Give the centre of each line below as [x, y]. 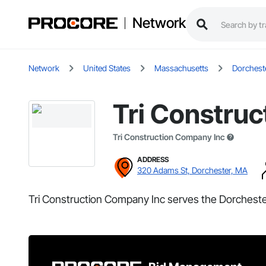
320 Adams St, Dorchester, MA [192, 170]
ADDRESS [153, 160]
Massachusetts [181, 68]
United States [107, 68]
